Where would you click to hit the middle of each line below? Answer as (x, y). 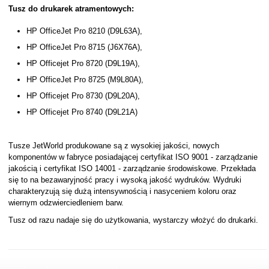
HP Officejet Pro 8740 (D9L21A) (82, 112)
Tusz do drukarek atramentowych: (71, 9)
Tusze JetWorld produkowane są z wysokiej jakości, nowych (113, 146)
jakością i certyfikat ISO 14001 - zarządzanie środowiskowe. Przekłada (132, 168)
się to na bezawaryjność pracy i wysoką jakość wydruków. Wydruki (125, 180)
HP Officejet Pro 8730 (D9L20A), (83, 96)
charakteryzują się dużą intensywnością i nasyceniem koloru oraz (122, 191)
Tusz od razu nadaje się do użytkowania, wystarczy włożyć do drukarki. (133, 220)
